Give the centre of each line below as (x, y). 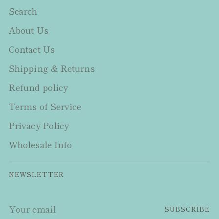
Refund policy (39, 87)
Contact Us (32, 49)
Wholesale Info (41, 144)
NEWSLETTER (36, 174)
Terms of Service (45, 106)
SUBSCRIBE (187, 209)
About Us (29, 30)
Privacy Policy (39, 125)
